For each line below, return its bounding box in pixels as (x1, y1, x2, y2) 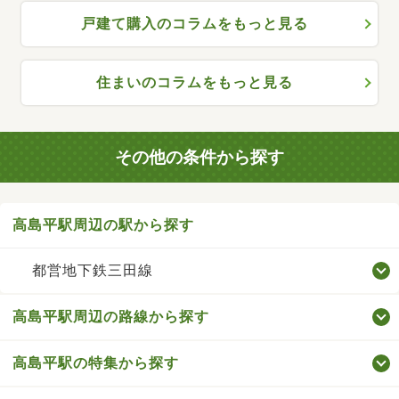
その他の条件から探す (115, 147, 284, 168)
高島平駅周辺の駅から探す (12, 216, 194, 233)
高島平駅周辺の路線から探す (12, 307, 209, 325)
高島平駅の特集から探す (12, 354, 179, 371)
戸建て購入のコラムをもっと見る (81, 14, 308, 32)
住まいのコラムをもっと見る (96, 74, 293, 92)
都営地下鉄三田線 (31, 261, 153, 279)
